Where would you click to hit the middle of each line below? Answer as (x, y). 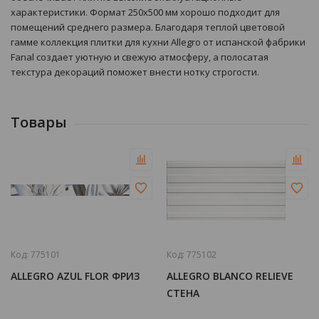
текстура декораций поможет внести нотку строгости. (135, 72)
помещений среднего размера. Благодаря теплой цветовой (148, 27)
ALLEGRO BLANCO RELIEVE (230, 276)
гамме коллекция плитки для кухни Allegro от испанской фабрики (158, 42)
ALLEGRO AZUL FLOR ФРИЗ (75, 276)
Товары (39, 122)
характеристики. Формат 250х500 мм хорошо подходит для (145, 12)
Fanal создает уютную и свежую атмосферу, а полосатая (140, 57)
